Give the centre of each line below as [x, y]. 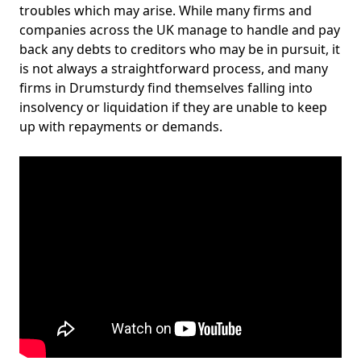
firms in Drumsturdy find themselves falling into [166, 88]
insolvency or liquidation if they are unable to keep [173, 107]
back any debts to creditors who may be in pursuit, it [180, 49]
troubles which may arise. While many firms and [166, 10]
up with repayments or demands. [121, 127]
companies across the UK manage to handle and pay [180, 30]
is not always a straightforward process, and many [174, 68]
